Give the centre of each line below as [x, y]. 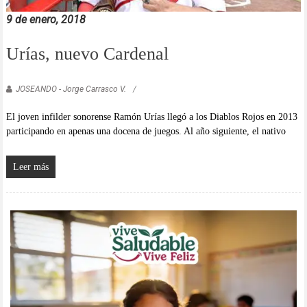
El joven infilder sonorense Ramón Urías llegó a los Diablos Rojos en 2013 [151, 117]
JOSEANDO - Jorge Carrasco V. [71, 89]
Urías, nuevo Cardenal [87, 54]
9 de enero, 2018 [46, 20]
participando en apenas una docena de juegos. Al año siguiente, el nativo [146, 132]
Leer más [30, 167]
